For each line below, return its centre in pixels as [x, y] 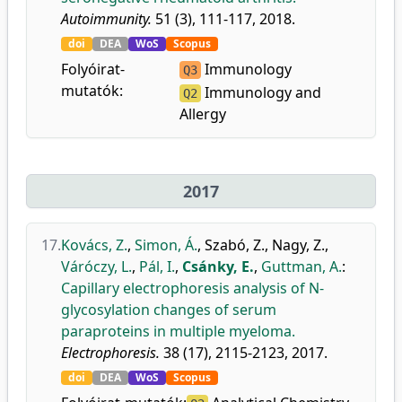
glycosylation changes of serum [169, 310]
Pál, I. [157, 267]
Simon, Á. [166, 245]
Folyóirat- [93, 69]
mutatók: [92, 91]
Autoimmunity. [106, 19]
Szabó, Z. [235, 245]
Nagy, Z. [298, 245]
